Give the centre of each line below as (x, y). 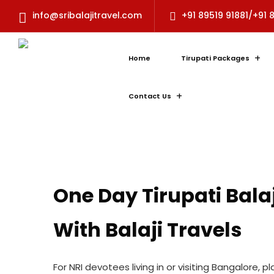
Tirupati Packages (215, 58)
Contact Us (150, 96)
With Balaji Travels (147, 230)
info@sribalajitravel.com (87, 15)
